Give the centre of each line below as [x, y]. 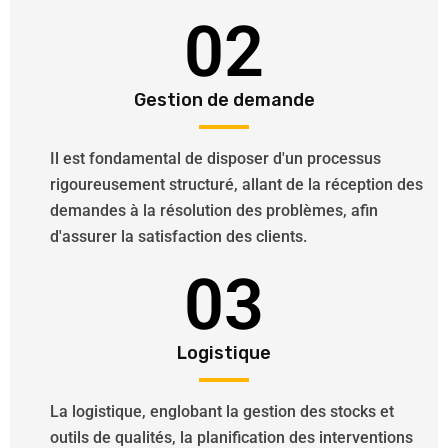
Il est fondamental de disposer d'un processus [215, 158]
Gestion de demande [224, 100]
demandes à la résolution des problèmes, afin [214, 210]
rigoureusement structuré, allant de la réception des [236, 184]
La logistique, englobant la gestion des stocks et [222, 411]
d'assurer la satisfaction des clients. [178, 236]
